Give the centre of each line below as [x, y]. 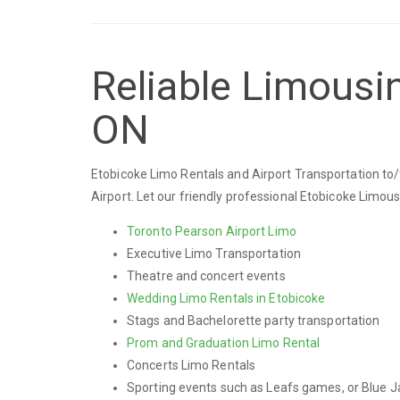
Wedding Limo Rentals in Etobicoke [226, 298]
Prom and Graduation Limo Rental [224, 342]
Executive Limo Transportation [214, 253]
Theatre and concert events [206, 275]
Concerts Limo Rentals [192, 365]
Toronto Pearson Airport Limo [212, 231]
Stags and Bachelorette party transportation [254, 320]
